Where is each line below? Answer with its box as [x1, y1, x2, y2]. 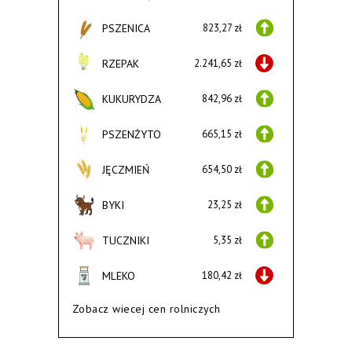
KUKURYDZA [102, 91, 161, 106]
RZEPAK [102, 56, 139, 71]
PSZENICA [102, 20, 150, 35]
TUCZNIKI [102, 233, 149, 247]
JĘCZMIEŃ [102, 162, 149, 177]
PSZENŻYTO [102, 126, 161, 141]
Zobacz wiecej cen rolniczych [72, 301, 221, 316]
